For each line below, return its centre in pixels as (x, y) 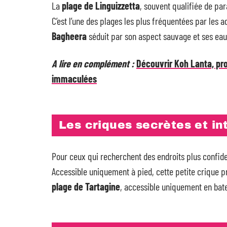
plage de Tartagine (86, 186)
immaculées (74, 79)
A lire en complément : (93, 63)
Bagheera (69, 36)
